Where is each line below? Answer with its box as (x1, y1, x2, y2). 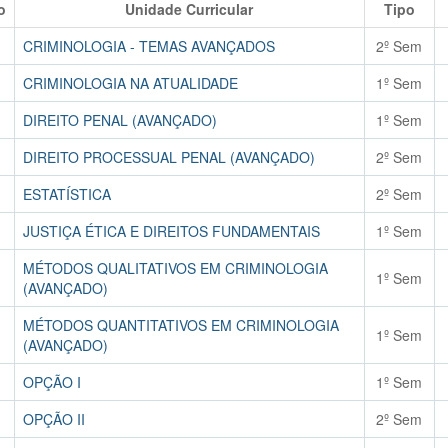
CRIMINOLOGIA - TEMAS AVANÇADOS (22, 36, 275, 56)
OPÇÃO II (22, 409, 85, 429)
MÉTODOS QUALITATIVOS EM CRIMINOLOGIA (22, 258, 328, 278)
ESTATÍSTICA (22, 184, 111, 204)
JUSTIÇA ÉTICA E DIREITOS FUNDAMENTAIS (22, 221, 320, 241)
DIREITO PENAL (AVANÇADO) (22, 110, 217, 130)
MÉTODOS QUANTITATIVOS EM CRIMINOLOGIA (22, 315, 339, 335)
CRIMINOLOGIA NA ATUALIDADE (22, 73, 238, 93)
